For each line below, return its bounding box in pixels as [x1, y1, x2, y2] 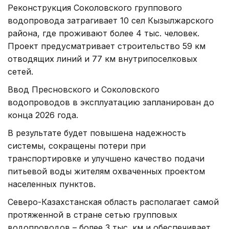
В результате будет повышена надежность [8, 128, 186, 139]
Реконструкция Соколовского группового [8, 3, 182, 13]
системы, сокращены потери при [8, 141, 146, 151]
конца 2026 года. [8, 110, 78, 121]
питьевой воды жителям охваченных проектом [8, 166, 205, 177]
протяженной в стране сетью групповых [8, 210, 177, 220]
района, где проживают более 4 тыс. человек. [8, 28, 199, 39]
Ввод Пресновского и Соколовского [8, 84, 159, 95]
